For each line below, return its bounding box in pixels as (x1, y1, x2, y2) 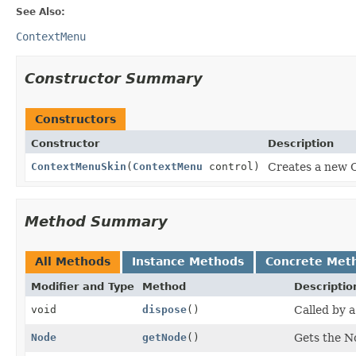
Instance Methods (132, 254, 244, 268)
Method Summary (25, 212, 168, 230)
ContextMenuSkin (31, 160, 126, 172)
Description (268, 137, 334, 149)
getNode (142, 331, 187, 343)
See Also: (16, 6, 65, 17)
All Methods (35, 254, 110, 268)
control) (203, 160, 260, 172)
